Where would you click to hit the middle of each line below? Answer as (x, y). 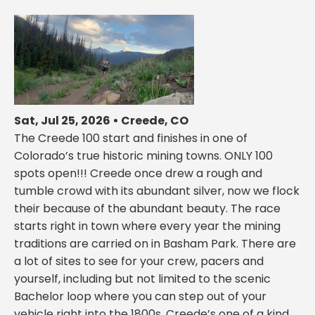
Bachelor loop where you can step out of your (140, 296)
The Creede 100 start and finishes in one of (131, 138)
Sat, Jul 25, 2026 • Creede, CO (101, 120)
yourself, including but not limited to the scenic (142, 278)
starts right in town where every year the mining (147, 226)
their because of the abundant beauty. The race (147, 208)
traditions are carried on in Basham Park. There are (155, 243)
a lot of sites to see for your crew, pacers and (139, 261)
